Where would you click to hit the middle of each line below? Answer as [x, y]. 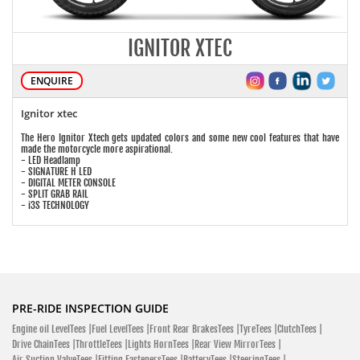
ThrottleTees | [102, 345]
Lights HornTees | [161, 345]
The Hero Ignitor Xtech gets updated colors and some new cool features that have [180, 137]
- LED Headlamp [51, 160]
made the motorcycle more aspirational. [97, 149]
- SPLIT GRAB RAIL [55, 194]
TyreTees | [258, 329]
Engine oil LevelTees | [52, 329]
